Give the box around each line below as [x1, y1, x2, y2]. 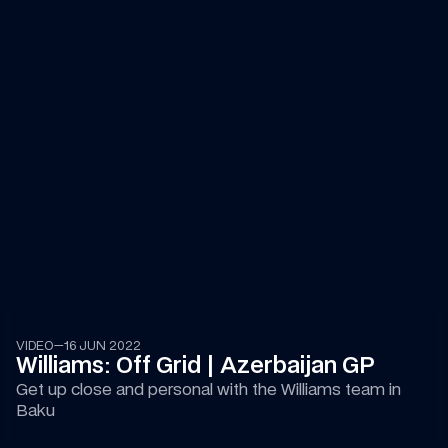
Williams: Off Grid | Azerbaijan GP [15, 352, 375, 378]
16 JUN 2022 [63, 338, 141, 353]
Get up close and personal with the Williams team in [15, 379, 401, 399]
